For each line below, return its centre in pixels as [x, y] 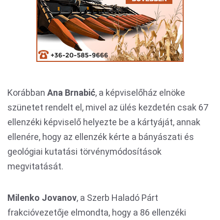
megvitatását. [35, 166]
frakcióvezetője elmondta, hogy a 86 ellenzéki [97, 212]
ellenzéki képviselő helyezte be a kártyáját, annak [104, 122]
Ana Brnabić [71, 93]
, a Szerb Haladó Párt [117, 198]
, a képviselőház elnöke [140, 93]
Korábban [27, 93]
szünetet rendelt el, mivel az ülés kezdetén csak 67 [108, 107]
